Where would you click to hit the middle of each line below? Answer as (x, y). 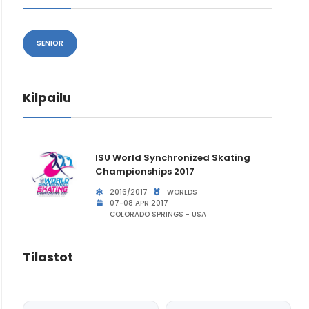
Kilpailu (47, 98)
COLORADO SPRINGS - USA (157, 214)
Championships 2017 (145, 171)
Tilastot (48, 257)
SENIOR (50, 43)
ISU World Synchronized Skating (173, 158)
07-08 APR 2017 (138, 203)
